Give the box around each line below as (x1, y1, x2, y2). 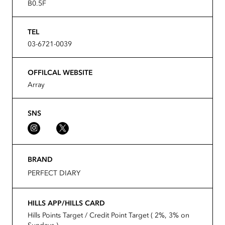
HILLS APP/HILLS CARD (28, 198, 105, 207)
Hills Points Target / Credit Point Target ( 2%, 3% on (28, 210, 189, 219)
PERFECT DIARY (28, 168, 80, 177)
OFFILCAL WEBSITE (28, 67, 92, 77)
